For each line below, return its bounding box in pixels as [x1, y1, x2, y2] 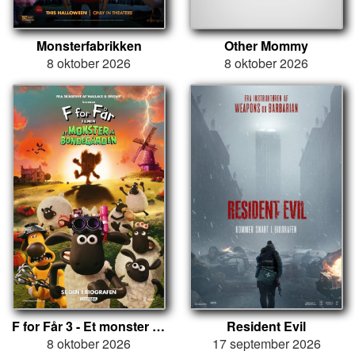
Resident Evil [227, 317, 306, 336]
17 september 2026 [212, 334, 321, 353]
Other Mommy [224, 36, 308, 55]
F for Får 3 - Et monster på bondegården [152, 317, 165, 336]
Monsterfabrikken [36, 36, 142, 55]
